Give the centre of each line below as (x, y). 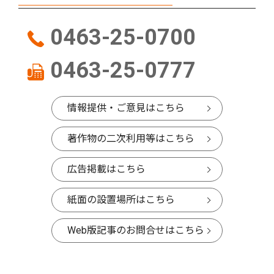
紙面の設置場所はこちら (121, 200)
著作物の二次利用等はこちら (131, 139)
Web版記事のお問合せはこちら (136, 231)
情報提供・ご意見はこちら (126, 108)
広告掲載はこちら (106, 169)
